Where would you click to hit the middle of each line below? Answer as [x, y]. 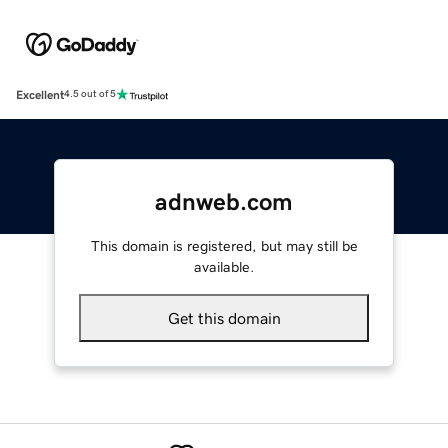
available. [224, 266]
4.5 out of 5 [90, 94]
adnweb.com [224, 201]
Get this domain [224, 317]
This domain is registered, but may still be [224, 245]
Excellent [40, 94]
